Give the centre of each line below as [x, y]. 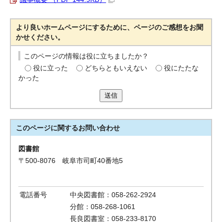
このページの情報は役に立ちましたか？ [86, 56]
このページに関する [47, 128]
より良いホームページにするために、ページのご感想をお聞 [110, 27]
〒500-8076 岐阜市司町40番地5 [71, 161]
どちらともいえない [116, 68]
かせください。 [40, 37]
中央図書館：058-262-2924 [113, 195]
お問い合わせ [99, 128]
